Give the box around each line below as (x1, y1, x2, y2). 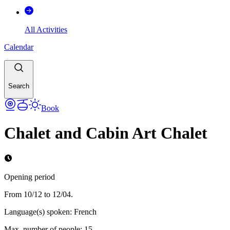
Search (8, 82, 29, 90)
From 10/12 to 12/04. (4, 189, 73, 199)
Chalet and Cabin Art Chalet (4, 124, 207, 143)
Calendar (4, 42, 33, 51)
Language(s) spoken (4, 207, 70, 216)
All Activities (25, 25, 67, 34)
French (74, 207, 97, 216)
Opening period (4, 172, 55, 181)
